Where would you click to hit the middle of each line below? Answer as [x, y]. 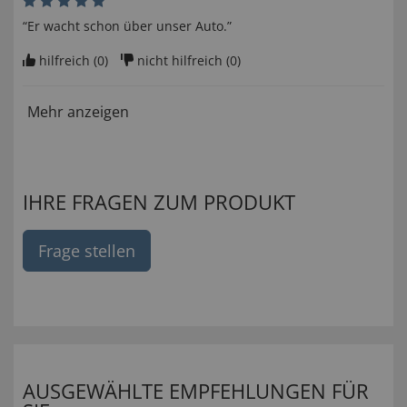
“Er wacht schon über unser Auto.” [127, 26]
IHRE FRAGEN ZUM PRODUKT [159, 202]
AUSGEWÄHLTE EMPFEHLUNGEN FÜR [196, 391]
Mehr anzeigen [78, 112]
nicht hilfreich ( [184, 61]
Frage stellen [87, 251]
